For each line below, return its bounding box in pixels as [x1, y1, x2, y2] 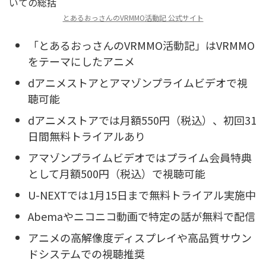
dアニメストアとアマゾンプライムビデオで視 [28, 74, 248, 90]
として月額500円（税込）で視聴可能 [28, 165, 205, 181]
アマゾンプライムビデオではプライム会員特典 [28, 149, 252, 165]
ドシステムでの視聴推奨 [28, 245, 145, 261]
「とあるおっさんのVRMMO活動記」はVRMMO [28, 37, 255, 53]
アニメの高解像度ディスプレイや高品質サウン [28, 229, 252, 245]
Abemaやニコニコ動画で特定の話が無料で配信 [28, 208, 255, 224]
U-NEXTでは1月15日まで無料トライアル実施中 [28, 186, 256, 202]
